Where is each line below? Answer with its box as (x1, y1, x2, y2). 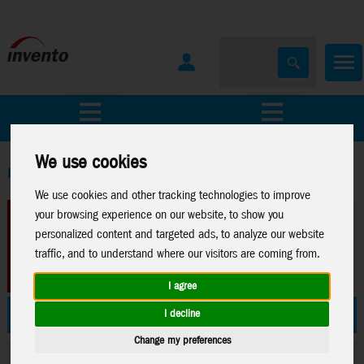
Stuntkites (193, 305, 247, 325)
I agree (167, 279, 197, 295)
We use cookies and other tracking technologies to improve (35, 186, 311, 204)
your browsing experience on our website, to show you (35, 206, 284, 223)
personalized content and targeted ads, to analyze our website (35, 225, 325, 243)
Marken (190, 105, 230, 124)
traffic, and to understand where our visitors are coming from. (35, 245, 321, 262)
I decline (164, 305, 200, 322)
